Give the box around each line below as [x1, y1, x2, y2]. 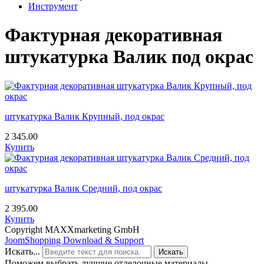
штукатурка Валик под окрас [5, 46, 253, 68]
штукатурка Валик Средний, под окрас [5, 183, 162, 193]
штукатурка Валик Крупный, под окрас [5, 111, 164, 121]
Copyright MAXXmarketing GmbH [5, 224, 140, 235]
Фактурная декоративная [5, 24, 222, 46]
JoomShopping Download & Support [5, 235, 144, 245]
